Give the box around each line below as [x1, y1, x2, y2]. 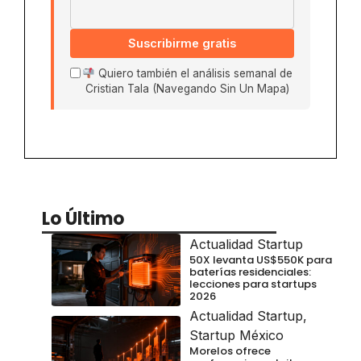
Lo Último [42, 206, 124, 232]
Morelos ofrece [189, 343, 271, 359]
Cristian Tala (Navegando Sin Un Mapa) [85, 82, 289, 96]
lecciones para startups [189, 276, 317, 292]
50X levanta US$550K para [189, 251, 332, 268]
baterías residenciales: [189, 263, 311, 280]
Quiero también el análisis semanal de [94, 67, 293, 81]
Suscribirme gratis [128, 36, 236, 51]
